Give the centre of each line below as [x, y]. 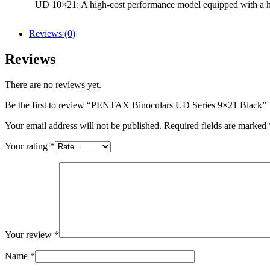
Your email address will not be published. [83, 125]
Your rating [27, 146]
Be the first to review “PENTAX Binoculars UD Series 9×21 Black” [136, 105]
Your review [30, 234]
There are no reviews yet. [53, 84]
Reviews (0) [52, 33]
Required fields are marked [216, 125]
